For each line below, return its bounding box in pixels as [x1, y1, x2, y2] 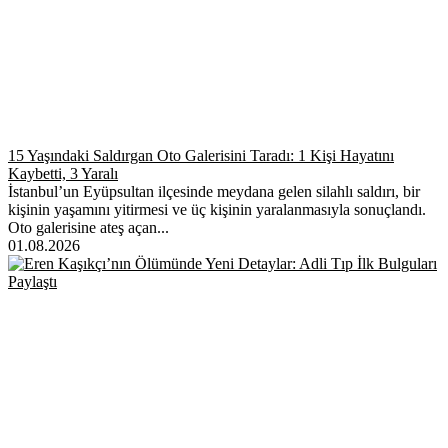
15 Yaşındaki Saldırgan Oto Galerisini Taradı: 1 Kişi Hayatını [8, 146, 394, 164]
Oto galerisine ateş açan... [8, 218, 169, 236]
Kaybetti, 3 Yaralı [8, 164, 118, 182]
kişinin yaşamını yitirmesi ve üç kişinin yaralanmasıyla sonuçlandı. [8, 200, 426, 218]
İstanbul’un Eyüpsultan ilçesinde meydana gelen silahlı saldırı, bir [8, 182, 420, 200]
